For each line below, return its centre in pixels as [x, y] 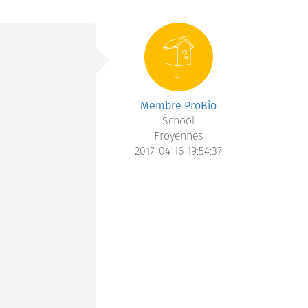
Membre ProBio [179, 106]
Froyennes [179, 136]
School [179, 121]
